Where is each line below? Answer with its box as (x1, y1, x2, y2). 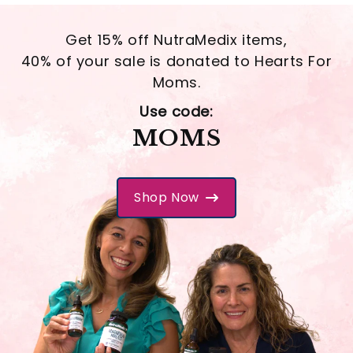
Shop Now (134, 188, 200, 206)
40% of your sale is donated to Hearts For (20, 50, 333, 71)
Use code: (139, 101, 214, 121)
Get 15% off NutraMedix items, (65, 29, 288, 50)
